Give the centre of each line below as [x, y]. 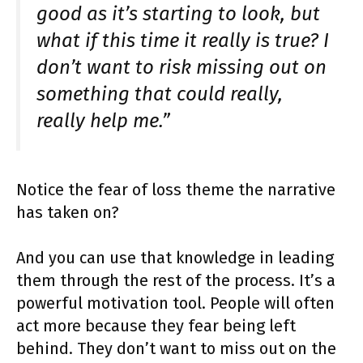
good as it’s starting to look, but [178, 14]
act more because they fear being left [156, 325]
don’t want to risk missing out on [181, 68]
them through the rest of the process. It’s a [176, 280]
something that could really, [160, 94]
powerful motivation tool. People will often [175, 303]
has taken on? [68, 212]
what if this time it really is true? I [183, 41]
